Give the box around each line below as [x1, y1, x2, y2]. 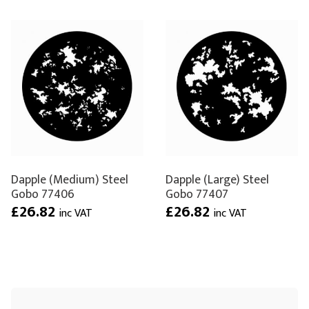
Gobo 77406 [11, 183, 74, 204]
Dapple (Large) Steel [166, 169, 269, 190]
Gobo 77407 [166, 183, 228, 204]
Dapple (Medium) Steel [11, 169, 128, 190]
